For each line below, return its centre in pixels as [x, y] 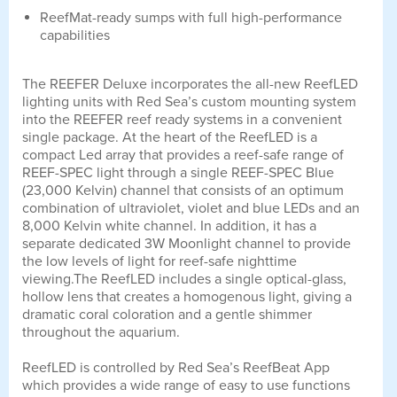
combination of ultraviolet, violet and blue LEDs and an [191, 209]
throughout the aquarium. [101, 333]
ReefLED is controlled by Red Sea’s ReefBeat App [176, 368]
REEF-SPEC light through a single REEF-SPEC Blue [178, 173]
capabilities [75, 36]
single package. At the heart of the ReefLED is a [170, 138]
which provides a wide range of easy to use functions [186, 386]
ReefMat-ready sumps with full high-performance [191, 18]
